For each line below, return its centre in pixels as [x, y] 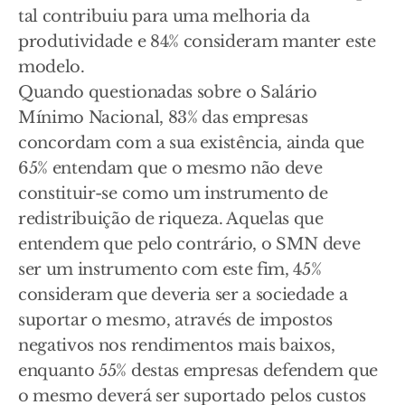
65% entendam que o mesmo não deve [170, 168]
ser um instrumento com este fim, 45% [170, 269]
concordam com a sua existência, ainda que [191, 143]
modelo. [52, 67]
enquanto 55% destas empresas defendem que [198, 371]
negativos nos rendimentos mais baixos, [177, 345]
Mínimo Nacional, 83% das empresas [163, 118]
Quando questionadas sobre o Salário [168, 92]
